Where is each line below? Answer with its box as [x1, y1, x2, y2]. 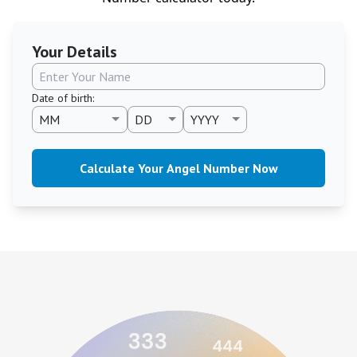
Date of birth [32, 91, 92, 105]
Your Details [32, 41, 117, 62]
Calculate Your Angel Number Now [79, 160, 278, 176]
